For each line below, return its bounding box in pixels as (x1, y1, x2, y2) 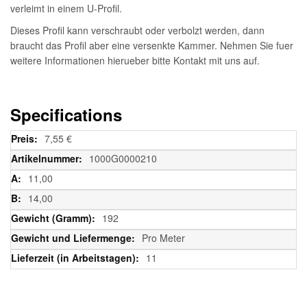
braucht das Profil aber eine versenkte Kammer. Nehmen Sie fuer (10, 38, 293, 52)
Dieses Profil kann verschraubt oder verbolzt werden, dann (10, 23, 265, 37)
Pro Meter (142, 230, 185, 245)
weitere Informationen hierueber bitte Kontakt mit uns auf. (10, 53, 260, 67)
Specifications (10, 102, 122, 126)
